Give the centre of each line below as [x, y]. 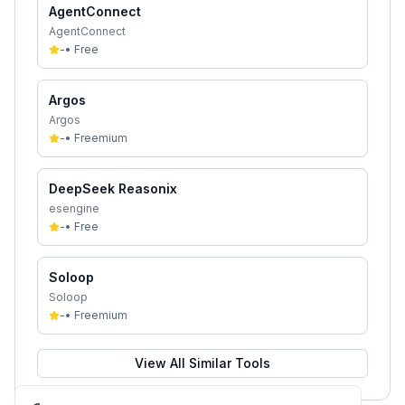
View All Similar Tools [202, 363]
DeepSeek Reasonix [113, 188]
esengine [74, 208]
